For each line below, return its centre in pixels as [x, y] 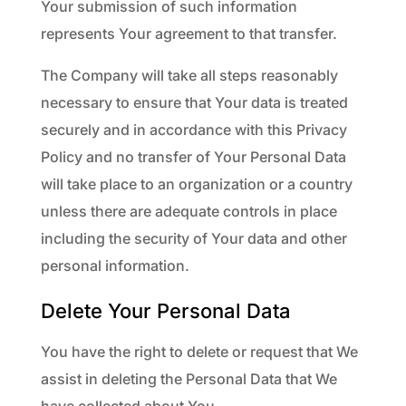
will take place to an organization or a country [196, 184]
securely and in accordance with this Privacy [193, 130]
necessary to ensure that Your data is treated [194, 102]
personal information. [115, 266]
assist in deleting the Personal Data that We [188, 379]
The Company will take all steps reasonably [189, 75]
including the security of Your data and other [193, 238]
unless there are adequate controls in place [188, 211]
